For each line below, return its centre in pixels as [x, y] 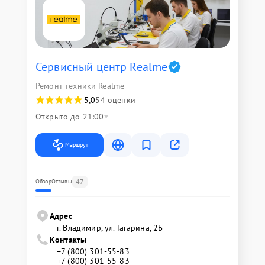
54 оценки [115, 100]
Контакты [68, 240]
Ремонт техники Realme [80, 86]
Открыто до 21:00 [70, 117]
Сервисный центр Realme [102, 67]
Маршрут [77, 145]
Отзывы [62, 181]
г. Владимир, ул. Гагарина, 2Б [110, 228]
